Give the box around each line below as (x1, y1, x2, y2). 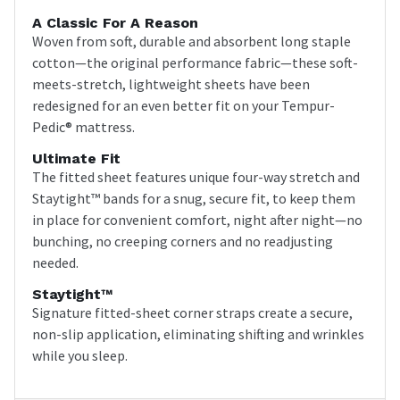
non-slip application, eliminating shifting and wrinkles (32, 325, 364, 344)
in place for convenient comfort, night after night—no (32, 211, 362, 229)
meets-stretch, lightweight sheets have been (32, 75, 310, 94)
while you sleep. (32, 346, 128, 365)
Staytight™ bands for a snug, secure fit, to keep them (32, 189, 355, 208)
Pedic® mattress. (32, 118, 135, 137)
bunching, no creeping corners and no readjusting (32, 232, 333, 251)
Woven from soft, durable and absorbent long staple (32, 32, 351, 51)
